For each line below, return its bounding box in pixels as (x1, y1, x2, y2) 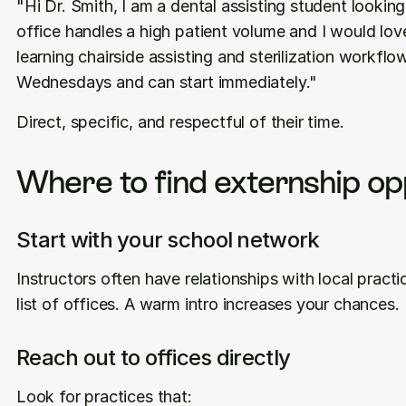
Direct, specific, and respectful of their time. (16, 112, 344, 131)
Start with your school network (16, 227, 320, 253)
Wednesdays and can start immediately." (16, 72, 318, 92)
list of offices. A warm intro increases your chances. (16, 295, 400, 314)
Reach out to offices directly (16, 344, 291, 371)
